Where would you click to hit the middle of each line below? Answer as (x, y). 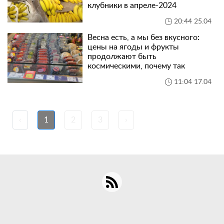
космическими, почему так (136, 66)
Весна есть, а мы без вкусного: (143, 37)
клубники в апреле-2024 (132, 5)
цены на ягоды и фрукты (133, 47)
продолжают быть (122, 56)
